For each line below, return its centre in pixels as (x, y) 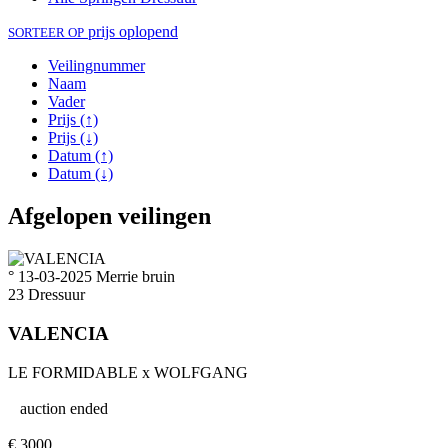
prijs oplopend (131, 32)
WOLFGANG (201, 372)
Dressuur (56, 295)
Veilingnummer (96, 66)
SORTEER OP (46, 33)
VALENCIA (58, 333)
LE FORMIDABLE (73, 372)
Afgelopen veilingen (109, 216)
